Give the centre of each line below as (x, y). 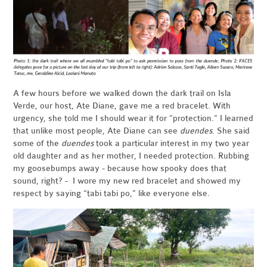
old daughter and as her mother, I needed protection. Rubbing (131, 156)
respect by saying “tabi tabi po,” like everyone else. (112, 194)
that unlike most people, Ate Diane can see (97, 131)
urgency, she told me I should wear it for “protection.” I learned (133, 119)
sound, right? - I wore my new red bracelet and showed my (127, 181)
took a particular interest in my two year (172, 144)
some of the (38, 144)
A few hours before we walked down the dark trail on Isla (122, 94)
